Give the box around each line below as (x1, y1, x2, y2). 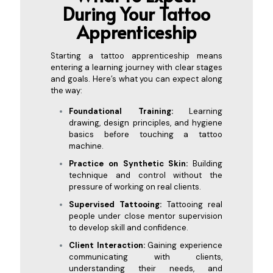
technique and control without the (68, 169, 223, 180)
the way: (50, 85, 82, 96)
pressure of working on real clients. (68, 181, 201, 192)
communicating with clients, (68, 251, 223, 262)
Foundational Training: (68, 105, 173, 116)
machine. (68, 140, 104, 151)
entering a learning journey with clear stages (50, 62, 223, 73)
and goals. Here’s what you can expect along (50, 73, 223, 84)
